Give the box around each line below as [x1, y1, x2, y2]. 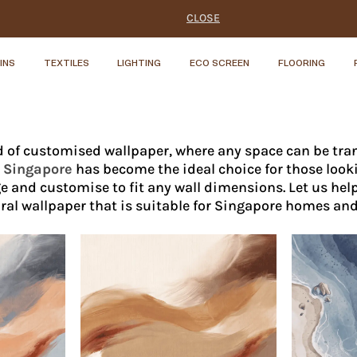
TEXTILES [43, 56, 89, 68]
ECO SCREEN [190, 56, 250, 68]
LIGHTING [117, 56, 162, 68]
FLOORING [278, 56, 326, 68]
